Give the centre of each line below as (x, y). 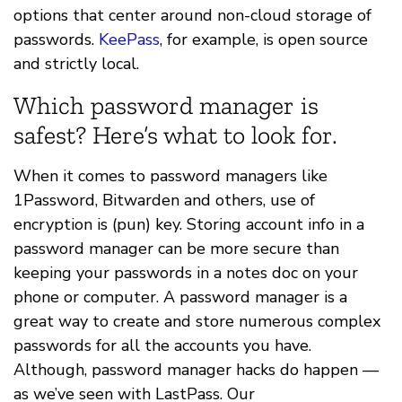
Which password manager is (166, 105)
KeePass (129, 39)
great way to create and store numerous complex (197, 321)
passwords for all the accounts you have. (162, 345)
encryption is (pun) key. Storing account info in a (189, 224)
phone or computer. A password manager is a (180, 297)
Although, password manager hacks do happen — (196, 369)
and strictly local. (76, 63)
